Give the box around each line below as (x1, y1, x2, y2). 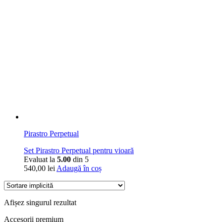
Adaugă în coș (56, 164, 102, 172)
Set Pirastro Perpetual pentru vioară (24, 146, 134, 155)
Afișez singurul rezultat (4, 198, 76, 207)
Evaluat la (24, 155, 57, 164)
